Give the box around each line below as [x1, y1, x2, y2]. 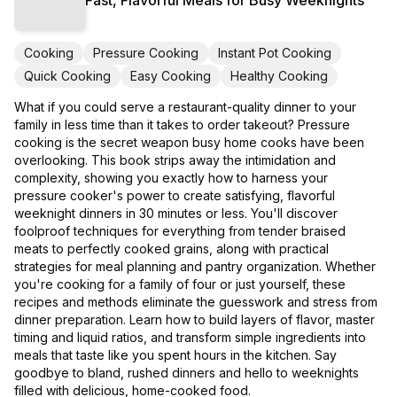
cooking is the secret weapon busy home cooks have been [14, 135, 364, 151]
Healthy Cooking [230, 68, 328, 84]
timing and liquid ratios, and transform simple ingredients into [14, 330, 366, 346]
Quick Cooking [24, 68, 111, 84]
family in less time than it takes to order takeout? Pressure [14, 117, 350, 133]
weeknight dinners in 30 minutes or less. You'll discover [14, 206, 338, 222]
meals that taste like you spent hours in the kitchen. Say [14, 347, 337, 363]
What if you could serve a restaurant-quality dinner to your [14, 99, 356, 115]
